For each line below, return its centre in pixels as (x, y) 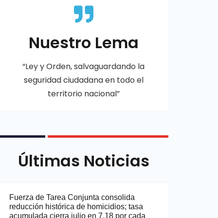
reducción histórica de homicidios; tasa (76, 207)
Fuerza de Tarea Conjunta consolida (72, 197)
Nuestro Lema (83, 43)
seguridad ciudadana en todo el (83, 80)
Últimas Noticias (83, 161)
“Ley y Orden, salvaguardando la (84, 66)
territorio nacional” (83, 94)
